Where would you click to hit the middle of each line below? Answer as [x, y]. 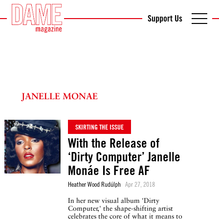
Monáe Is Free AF [109, 170]
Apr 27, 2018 [140, 184]
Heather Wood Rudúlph [94, 184]
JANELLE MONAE [60, 96]
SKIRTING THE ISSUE [99, 127]
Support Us [165, 18]
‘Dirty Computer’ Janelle [124, 157]
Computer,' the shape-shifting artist [120, 208]
